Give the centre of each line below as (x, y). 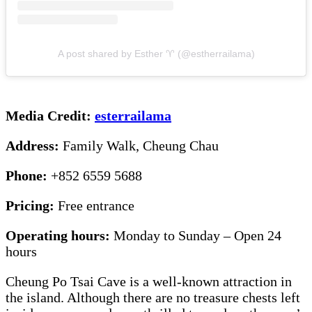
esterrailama (133, 115)
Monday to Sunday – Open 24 (197, 235)
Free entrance (98, 205)
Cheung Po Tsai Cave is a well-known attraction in (149, 281)
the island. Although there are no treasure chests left (153, 297)
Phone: (28, 175)
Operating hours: (60, 235)
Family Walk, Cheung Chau (142, 145)
